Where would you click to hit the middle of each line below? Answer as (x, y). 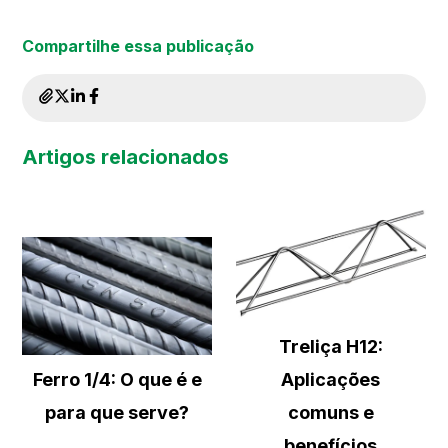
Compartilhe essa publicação (138, 45)
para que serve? (117, 413)
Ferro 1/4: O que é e (117, 380)
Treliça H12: (330, 347)
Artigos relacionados (126, 156)
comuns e (330, 413)
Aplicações (331, 380)
